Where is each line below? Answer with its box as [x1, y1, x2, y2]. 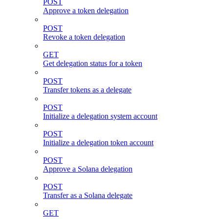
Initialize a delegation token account [43, 138, 153, 147]
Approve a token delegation [43, 6, 129, 15]
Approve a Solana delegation [43, 165, 132, 174]
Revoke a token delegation [43, 33, 125, 42]
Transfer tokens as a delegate [43, 86, 131, 94]
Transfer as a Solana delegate [43, 191, 132, 200]
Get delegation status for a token [43, 59, 142, 68]
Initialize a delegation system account [43, 112, 157, 121]
